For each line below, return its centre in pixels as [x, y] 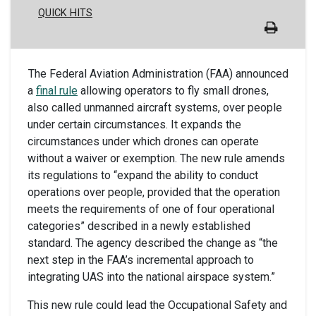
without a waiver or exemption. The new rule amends [156, 159]
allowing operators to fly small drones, [173, 91]
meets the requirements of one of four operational [151, 209]
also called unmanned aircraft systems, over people [155, 108]
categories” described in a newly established [139, 226]
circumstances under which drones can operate [143, 142]
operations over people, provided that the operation [154, 193]
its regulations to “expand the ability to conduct [143, 176]
